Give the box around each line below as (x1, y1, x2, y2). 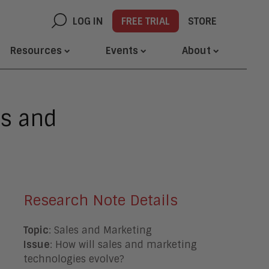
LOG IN (73, 15, 103, 28)
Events (106, 44, 138, 57)
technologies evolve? (23, 253, 127, 265)
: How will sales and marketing (49, 238, 197, 251)
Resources (10, 44, 62, 57)
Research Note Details (23, 191, 178, 210)
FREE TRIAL (121, 15, 170, 28)
